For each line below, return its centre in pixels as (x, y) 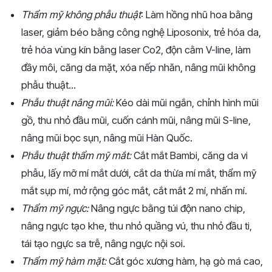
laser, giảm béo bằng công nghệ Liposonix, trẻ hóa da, (141, 32)
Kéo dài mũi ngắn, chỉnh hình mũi (186, 102)
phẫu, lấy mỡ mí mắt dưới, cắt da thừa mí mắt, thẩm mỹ (139, 173)
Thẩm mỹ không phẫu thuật (81, 14)
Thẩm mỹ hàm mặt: (64, 261)
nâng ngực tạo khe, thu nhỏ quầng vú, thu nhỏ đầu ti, (137, 226)
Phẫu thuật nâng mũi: (67, 102)
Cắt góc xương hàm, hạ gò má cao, (185, 261)
